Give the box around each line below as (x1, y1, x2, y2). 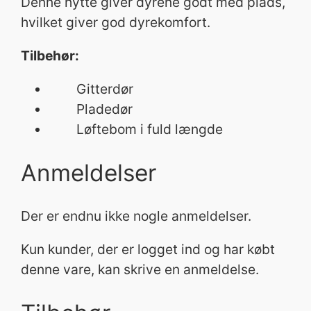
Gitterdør (49, 81, 134, 98)
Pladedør (49, 101, 133, 118)
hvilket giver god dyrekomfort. (21, 14, 211, 31)
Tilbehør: (21, 47, 80, 65)
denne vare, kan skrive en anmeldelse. (21, 261, 260, 278)
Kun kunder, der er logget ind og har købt (21, 241, 276, 258)
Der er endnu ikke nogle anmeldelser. (21, 207, 252, 224)
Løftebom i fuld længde (49, 121, 224, 138)
